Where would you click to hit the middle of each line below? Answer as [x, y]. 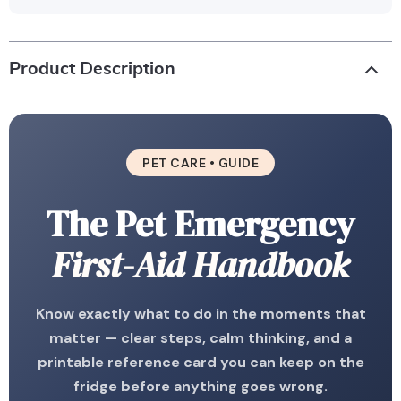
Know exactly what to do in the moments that [200, 314]
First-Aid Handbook [200, 265]
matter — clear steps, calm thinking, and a [200, 338]
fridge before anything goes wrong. [200, 386]
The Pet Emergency [200, 224]
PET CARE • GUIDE [200, 163]
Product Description [92, 69]
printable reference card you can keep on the [200, 362]
